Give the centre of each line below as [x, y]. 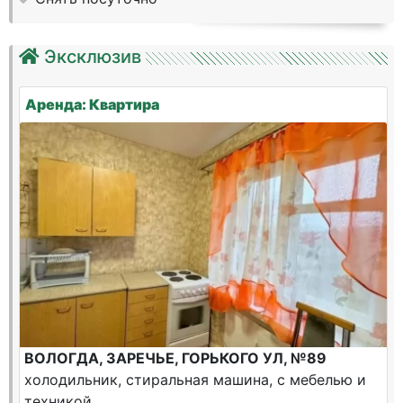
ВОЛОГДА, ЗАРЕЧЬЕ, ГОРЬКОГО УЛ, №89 [175, 358]
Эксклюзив [93, 57]
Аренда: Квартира [92, 104]
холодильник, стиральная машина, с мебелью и [195, 380]
